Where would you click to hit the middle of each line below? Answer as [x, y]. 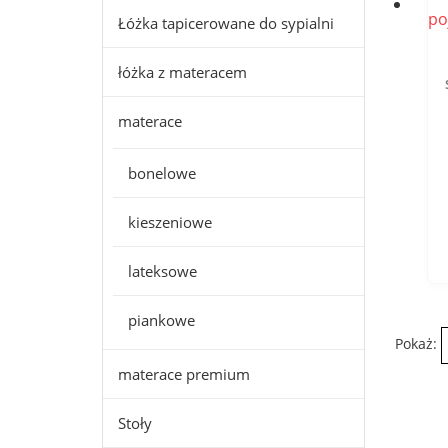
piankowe [161, 319]
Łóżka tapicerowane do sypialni [226, 22]
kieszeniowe [170, 221]
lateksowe [162, 270]
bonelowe [162, 172]
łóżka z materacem [182, 71]
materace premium [184, 373]
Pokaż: [415, 343]
